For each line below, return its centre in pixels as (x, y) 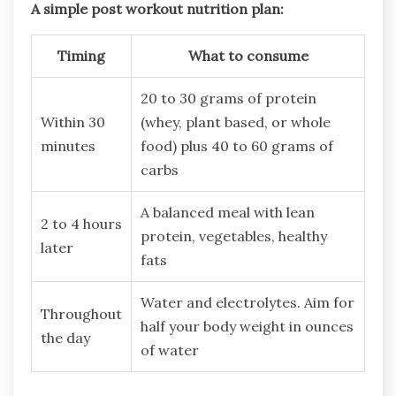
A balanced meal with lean (228, 212)
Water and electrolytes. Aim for (247, 302)
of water (170, 350)
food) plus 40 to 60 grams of (237, 145)
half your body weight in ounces (247, 326)
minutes (68, 145)
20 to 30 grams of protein (228, 98)
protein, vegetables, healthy (234, 236)
